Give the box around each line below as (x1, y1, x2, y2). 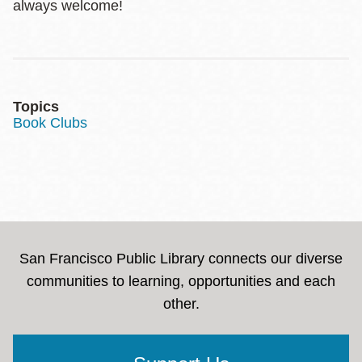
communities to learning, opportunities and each (27, 272, 335, 289)
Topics (13, 98, 59, 115)
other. (162, 295, 200, 312)
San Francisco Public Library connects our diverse (19, 250, 343, 267)
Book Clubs (13, 114, 87, 131)
